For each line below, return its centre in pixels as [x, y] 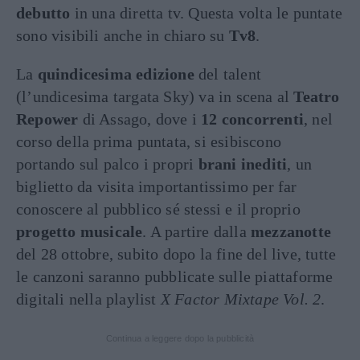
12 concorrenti [253, 119]
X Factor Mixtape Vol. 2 [239, 299]
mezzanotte [291, 231]
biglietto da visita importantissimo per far [157, 186]
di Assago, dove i [140, 119]
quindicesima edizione [116, 74]
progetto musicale [80, 231]
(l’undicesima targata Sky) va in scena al [155, 96]
